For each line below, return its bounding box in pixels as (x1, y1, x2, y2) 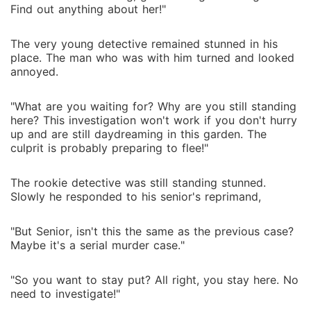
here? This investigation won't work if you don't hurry (10, 113, 297, 127)
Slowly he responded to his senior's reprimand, (10, 190, 261, 203)
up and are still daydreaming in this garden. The (10, 127, 267, 141)
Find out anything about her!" (10, 2, 166, 16)
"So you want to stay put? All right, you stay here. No (10, 273, 299, 287)
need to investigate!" (10, 287, 120, 301)
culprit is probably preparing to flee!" (10, 141, 208, 155)
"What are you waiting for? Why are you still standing (10, 99, 296, 113)
